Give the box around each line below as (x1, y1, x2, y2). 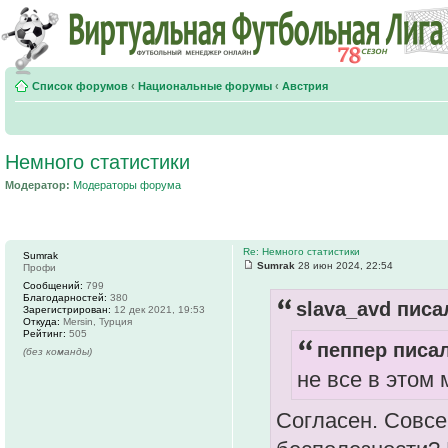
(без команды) (23, 345, 92, 357)
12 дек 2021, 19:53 (111, 303, 205, 315)
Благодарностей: (23, 291, 107, 303)
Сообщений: (23, 279, 83, 291)
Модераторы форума (73, 179, 181, 191)
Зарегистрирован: (23, 303, 111, 315)
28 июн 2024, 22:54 (295, 259, 393, 271)
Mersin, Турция (60, 315, 132, 327)
